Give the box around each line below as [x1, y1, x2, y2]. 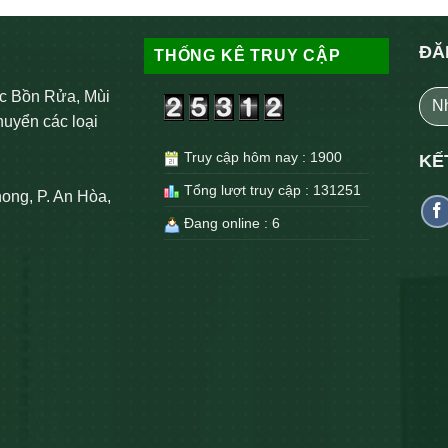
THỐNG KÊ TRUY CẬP [154, 47, 341, 65]
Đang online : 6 [180, 215, 280, 232]
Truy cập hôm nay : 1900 [180, 149, 342, 166]
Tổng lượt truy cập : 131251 [180, 182, 361, 199]
